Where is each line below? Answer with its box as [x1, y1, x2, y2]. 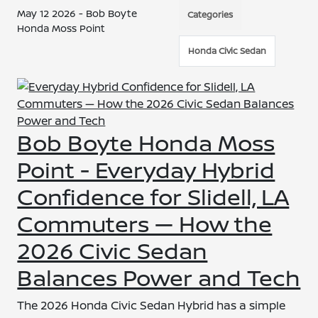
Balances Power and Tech [17, 262, 301, 293]
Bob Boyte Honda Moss [17, 127, 275, 158]
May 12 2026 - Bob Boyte [17, 6, 138, 20]
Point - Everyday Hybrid [17, 154, 275, 185]
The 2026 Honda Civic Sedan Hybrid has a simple [17, 297, 286, 313]
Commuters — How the [17, 208, 273, 239]
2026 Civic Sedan [17, 235, 208, 266]
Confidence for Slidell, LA [17, 181, 290, 212]
